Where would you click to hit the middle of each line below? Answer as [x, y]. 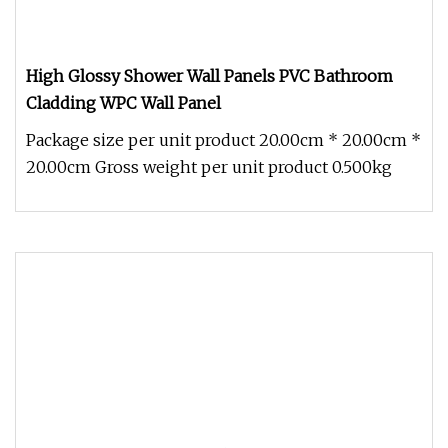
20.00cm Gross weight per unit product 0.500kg [209, 167]
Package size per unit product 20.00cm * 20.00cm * [223, 140]
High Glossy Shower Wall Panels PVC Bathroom [209, 76]
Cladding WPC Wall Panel [123, 103]
